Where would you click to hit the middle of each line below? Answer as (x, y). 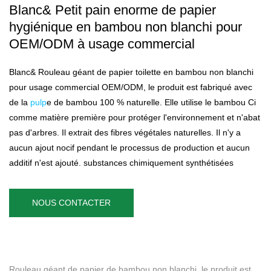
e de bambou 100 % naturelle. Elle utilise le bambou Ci (151, 102)
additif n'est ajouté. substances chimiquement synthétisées (121, 162)
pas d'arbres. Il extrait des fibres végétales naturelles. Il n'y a (125, 132)
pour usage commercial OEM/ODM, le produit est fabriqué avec (131, 87)
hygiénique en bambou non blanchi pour (126, 27)
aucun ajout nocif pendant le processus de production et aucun (129, 147)
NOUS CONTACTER (71, 202)
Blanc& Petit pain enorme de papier (113, 10)
